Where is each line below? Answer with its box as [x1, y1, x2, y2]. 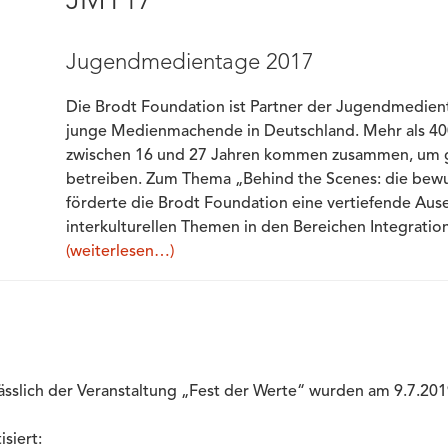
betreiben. [65, 172, 146, 188]
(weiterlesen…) [65, 244, 174, 260]
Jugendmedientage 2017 [65, 52, 314, 74]
